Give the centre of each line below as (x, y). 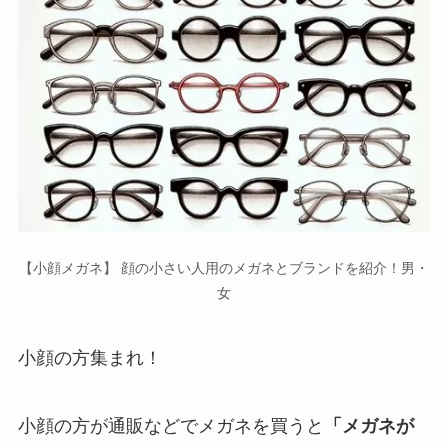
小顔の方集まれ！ (89, 357)
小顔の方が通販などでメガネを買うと (170, 425)
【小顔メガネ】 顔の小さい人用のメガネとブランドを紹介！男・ (224, 267)
